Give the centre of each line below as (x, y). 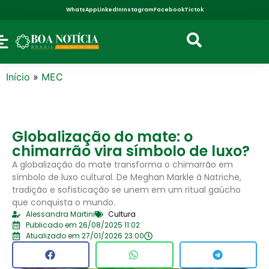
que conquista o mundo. (64, 202)
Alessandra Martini (60, 214)
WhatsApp (81, 10)
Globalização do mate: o (102, 136)
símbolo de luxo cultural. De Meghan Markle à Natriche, (127, 177)
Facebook (169, 10)
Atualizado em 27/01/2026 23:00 (85, 235)
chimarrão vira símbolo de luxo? (131, 151)
